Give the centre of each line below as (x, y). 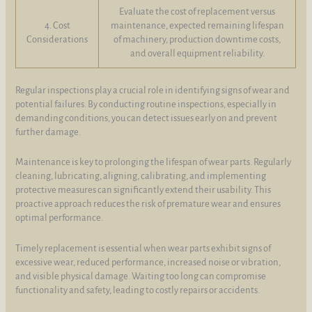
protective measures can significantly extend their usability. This (143, 190)
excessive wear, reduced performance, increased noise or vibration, (148, 262)
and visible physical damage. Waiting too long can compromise (141, 276)
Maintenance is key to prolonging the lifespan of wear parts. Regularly (154, 162)
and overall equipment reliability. (197, 54)
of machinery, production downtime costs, (197, 40)
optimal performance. (60, 218)
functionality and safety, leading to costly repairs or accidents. (138, 290)
